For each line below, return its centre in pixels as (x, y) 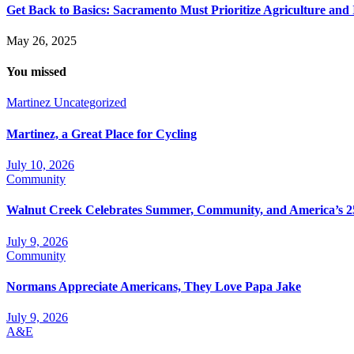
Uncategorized (90, 103)
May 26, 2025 (41, 40)
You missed (36, 72)
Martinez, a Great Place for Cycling (102, 134)
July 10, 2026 (40, 165)
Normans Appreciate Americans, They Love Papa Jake (154, 286)
